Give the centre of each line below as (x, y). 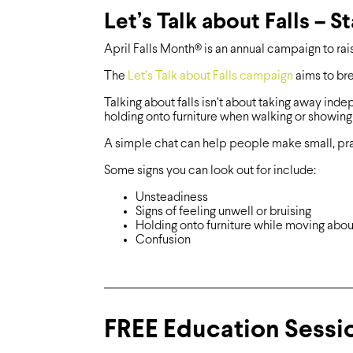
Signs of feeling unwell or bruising (223, 212)
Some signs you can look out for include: (210, 171)
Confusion (163, 240)
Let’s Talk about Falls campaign (210, 76)
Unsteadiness (172, 198)
